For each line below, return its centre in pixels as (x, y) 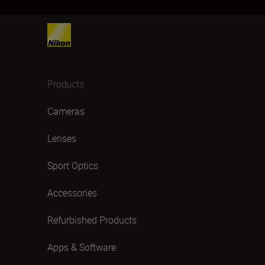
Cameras (66, 111)
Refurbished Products (92, 220)
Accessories (72, 193)
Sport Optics (73, 166)
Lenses (62, 138)
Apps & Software (82, 247)
